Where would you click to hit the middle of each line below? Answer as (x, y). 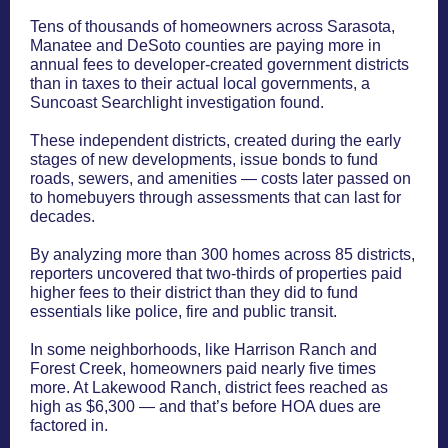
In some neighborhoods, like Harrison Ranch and (203, 349)
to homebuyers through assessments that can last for (215, 197)
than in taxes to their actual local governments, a (200, 83)
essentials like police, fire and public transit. (183, 311)
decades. (62, 216)
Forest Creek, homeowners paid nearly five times (203, 368)
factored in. (69, 425)
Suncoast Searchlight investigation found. (177, 102)
